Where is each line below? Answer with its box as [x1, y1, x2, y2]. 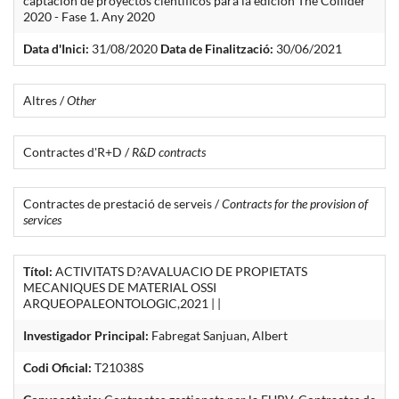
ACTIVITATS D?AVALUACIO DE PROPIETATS [53, 263, 307, 279]
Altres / [23, 92, 67, 108]
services [23, 211, 61, 227]
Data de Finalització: [160, 40, 273, 56]
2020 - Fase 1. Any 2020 [23, 8, 155, 24]
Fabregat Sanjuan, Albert [149, 327, 288, 343]
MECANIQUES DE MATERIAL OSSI [23, 279, 216, 295]
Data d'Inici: [23, 40, 89, 56]
